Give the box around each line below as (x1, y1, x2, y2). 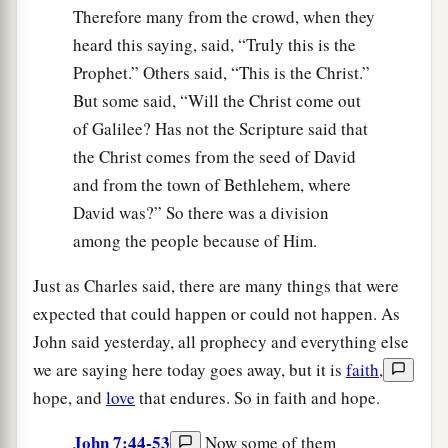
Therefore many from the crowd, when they (73, 4, 375, 28)
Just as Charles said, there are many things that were (33, 273, 399, 297)
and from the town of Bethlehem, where (73, 172, 351, 196)
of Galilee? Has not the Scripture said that (73, 116, 368, 140)
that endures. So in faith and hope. (135, 385, 380, 409)
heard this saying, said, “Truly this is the (73, 32, 356, 56)
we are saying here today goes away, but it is (33, 357, 346, 381)
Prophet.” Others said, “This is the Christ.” (73, 60, 370, 84)
